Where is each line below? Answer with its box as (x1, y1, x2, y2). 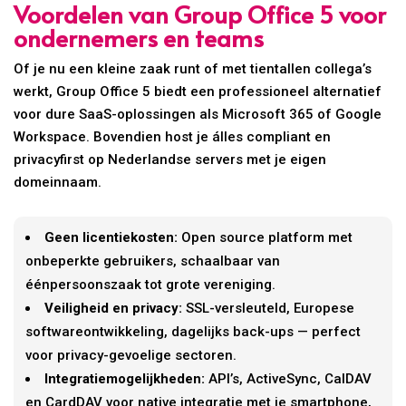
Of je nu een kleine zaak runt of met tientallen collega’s (14, 61, 372, 78)
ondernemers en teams (14, 21, 265, 54)
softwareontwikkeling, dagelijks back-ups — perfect (25, 324, 362, 341)
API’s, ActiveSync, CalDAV (205, 371, 372, 388)
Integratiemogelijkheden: (44, 371, 206, 388)
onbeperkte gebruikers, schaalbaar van (25, 253, 281, 270)
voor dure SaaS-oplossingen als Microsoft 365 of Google (14, 106, 382, 123)
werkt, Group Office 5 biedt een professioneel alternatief (14, 83, 382, 101)
